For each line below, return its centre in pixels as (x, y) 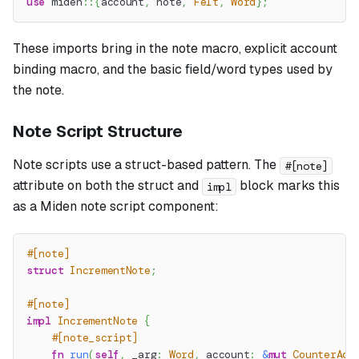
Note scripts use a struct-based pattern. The (146, 165)
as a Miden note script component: (116, 207)
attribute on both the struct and (107, 186)
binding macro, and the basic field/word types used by (173, 70)
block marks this (288, 186)
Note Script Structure (98, 132)
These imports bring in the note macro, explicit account (175, 49)
